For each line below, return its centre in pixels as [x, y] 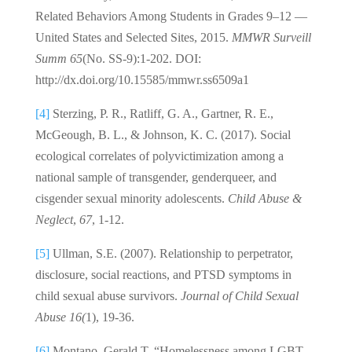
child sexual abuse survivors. [108, 295]
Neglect [54, 219]
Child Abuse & [264, 198]
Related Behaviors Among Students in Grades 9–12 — [171, 16]
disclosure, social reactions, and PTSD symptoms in [163, 274]
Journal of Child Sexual [239, 295]
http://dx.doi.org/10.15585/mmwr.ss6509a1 [142, 79]
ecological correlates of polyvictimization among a [159, 156]
